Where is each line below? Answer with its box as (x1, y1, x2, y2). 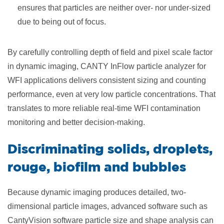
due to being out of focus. (17, 17, 106, 26)
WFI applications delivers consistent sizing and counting (7, 76, 206, 84)
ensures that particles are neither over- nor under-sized (17, 3, 210, 12)
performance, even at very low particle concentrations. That (7, 90, 215, 98)
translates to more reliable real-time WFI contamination (7, 104, 200, 112)
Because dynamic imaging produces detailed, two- (7, 188, 186, 196)
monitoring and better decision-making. (7, 118, 145, 126)
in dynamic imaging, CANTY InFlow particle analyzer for (7, 62, 206, 70)
